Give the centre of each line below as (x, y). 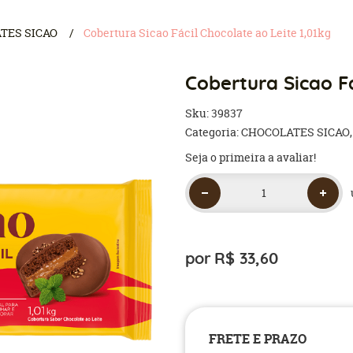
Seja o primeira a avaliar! (251, 157)
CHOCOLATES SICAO (296, 132)
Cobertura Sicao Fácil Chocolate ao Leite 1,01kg (207, 33)
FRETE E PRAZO (258, 339)
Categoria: (212, 132)
